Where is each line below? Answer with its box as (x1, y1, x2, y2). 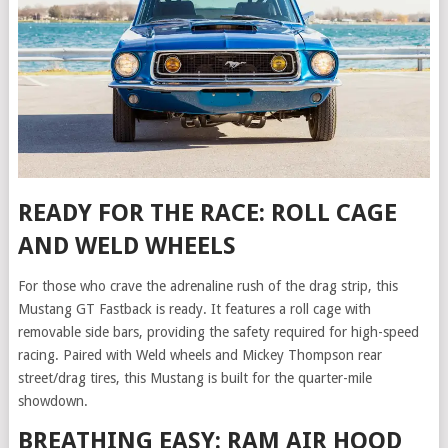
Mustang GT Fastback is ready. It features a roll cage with (17, 300, 371, 317)
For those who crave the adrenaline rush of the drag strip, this (17, 277, 398, 294)
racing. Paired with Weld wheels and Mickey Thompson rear (17, 346, 382, 363)
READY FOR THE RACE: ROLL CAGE (17, 198, 397, 227)
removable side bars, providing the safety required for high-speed (17, 323, 419, 340)
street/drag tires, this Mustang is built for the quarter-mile (17, 369, 372, 386)
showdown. (17, 392, 88, 409)
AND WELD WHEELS (17, 231, 236, 260)
